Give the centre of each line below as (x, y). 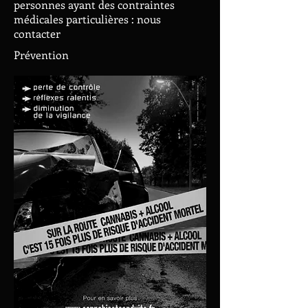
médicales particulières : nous (87, 19)
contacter (37, 33)
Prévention (41, 55)
